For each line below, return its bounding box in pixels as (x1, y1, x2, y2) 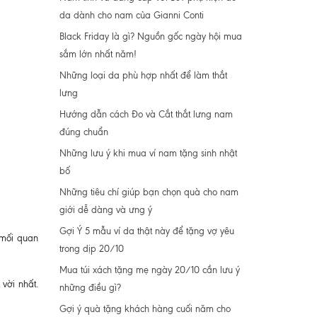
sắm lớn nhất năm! (59, 49, 137, 59)
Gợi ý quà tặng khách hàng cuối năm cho (59, 304, 231, 314)
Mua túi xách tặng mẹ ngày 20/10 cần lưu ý (59, 265, 240, 275)
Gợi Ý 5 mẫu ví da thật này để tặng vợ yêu (59, 226, 234, 236)
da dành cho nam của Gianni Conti (59, 10, 204, 21)
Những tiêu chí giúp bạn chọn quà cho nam (59, 187, 238, 197)
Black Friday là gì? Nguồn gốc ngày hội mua (59, 31, 242, 42)
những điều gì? (59, 282, 121, 293)
